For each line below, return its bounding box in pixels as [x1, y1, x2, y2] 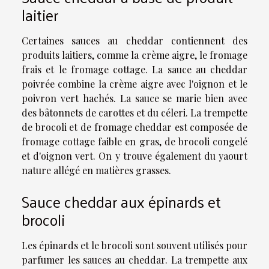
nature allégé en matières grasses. [22, 164, 171, 177]
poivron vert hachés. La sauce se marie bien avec [22, 92, 247, 104]
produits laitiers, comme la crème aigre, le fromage [22, 49, 247, 61]
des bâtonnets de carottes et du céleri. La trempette [22, 106, 247, 119]
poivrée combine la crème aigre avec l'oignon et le [22, 77, 247, 90]
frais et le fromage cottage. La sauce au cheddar [22, 63, 247, 76]
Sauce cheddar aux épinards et [22, 188, 221, 216]
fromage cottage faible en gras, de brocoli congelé [22, 135, 247, 148]
